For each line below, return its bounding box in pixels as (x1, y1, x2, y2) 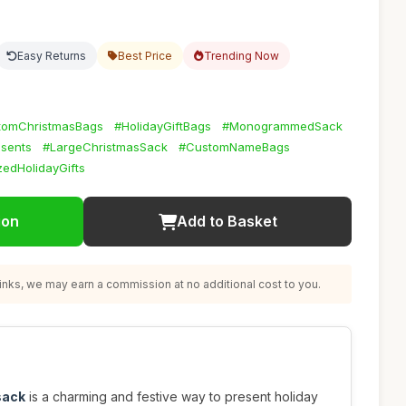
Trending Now (204, 49, 279, 63)
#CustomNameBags (179, 140, 290, 154)
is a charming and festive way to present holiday (25, 389, 318, 404)
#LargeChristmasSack (43, 140, 168, 154)
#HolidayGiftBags (114, 119, 211, 133)
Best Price (118, 49, 172, 63)
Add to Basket (176, 212, 277, 230)
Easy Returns (17, 49, 86, 63)
